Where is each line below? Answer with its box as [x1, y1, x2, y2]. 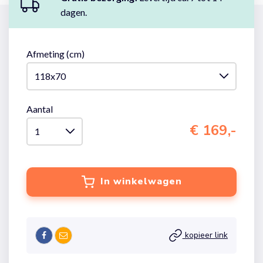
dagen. [60, 6, 87, 18]
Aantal [26, 103, 53, 114]
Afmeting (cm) [26, 48, 85, 59]
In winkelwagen [100, 174, 182, 188]
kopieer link [182, 229, 228, 241]
